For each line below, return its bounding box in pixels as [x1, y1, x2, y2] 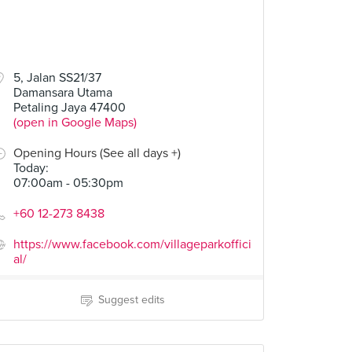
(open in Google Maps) [13, 115, 137, 130]
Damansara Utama [13, 85, 112, 101]
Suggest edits [97, 293, 165, 306]
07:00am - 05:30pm [13, 175, 123, 191]
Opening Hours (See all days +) [13, 145, 181, 161]
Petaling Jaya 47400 [13, 100, 126, 115]
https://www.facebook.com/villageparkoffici [13, 236, 251, 252]
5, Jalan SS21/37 [13, 70, 101, 86]
